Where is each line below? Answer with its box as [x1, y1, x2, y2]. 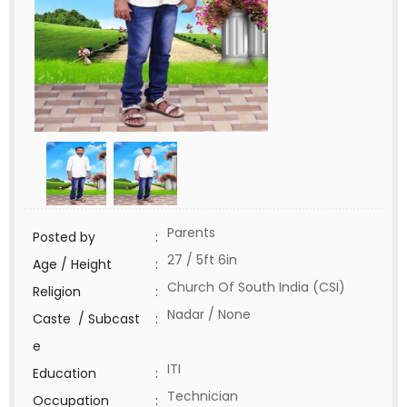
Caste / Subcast [33, 310, 140, 328]
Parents [167, 223, 215, 242]
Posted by [33, 228, 95, 246]
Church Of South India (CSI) [167, 278, 352, 296]
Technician [167, 387, 249, 405]
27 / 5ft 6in [167, 251, 237, 269]
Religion [33, 283, 81, 301]
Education [33, 364, 96, 382]
